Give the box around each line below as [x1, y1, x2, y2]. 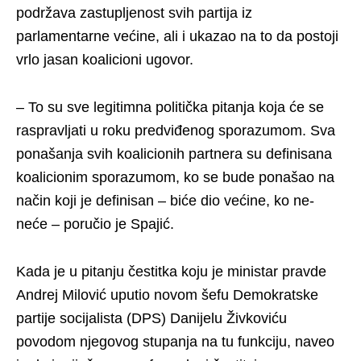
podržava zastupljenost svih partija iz [16, 5, 252, 22]
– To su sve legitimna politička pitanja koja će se [16, 99, 324, 116]
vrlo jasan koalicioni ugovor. [16, 52, 193, 68]
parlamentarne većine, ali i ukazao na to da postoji [16, 28, 338, 45]
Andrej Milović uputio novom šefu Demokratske [16, 287, 318, 304]
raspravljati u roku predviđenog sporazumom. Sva [16, 122, 335, 139]
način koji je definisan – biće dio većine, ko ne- [16, 193, 314, 210]
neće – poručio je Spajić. [16, 216, 174, 233]
